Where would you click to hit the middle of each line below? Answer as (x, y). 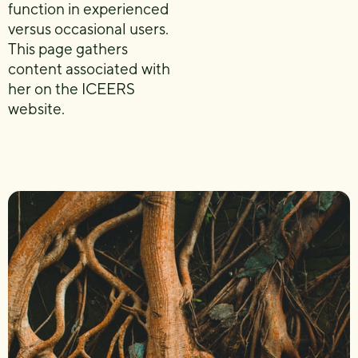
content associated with (89, 69)
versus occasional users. (88, 29)
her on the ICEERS (72, 89)
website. (36, 109)
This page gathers (68, 49)
